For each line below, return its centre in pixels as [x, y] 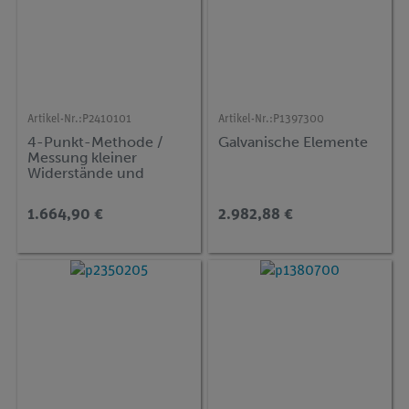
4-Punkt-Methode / [95, 142]
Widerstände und [86, 173]
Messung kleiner [83, 157]
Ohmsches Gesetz [89, 188]
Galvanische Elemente [294, 142]
